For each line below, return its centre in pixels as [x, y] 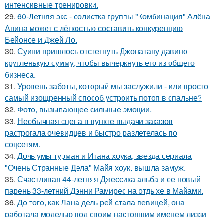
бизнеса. [20, 74]
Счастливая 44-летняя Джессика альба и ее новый [109, 179]
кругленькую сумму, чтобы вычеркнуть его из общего [100, 62]
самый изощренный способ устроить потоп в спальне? [103, 97]
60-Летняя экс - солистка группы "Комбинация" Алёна [114, 16]
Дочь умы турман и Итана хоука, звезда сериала [105, 155]
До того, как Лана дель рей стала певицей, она [101, 202]
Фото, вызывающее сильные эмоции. [85, 109]
